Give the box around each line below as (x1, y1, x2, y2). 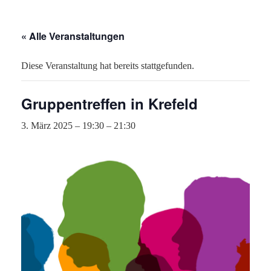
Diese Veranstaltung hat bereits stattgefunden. (21, 60, 194, 71)
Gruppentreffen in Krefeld (21, 93, 198, 114)
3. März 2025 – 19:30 (21, 120, 104, 131)
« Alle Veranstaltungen (21, 29, 125, 43)
